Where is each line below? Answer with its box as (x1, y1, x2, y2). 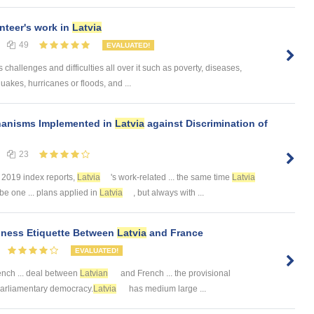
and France (146, 227, 203, 239)
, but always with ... (133, 188, 204, 198)
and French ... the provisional (118, 268, 231, 279)
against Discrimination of (144, 118, 268, 130)
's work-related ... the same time (111, 172, 232, 183)
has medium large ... (127, 284, 206, 294)
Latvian (80, 268, 108, 279)
